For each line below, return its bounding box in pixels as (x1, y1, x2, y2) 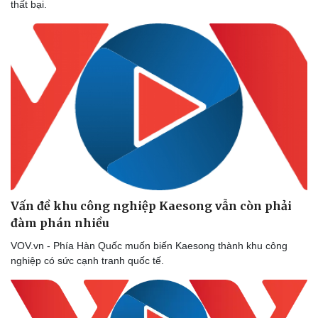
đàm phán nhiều (11, 216, 109, 231)
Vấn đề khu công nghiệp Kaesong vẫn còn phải (11, 199, 292, 214)
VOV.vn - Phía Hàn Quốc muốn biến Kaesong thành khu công (11, 240, 287, 252)
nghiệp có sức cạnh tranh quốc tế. (11, 255, 164, 267)
